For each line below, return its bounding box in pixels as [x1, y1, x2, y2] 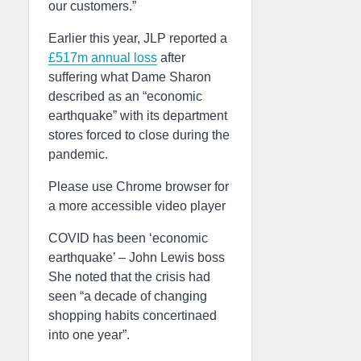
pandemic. [48, 147, 108, 162]
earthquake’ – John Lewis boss [48, 251, 225, 265]
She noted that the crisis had [48, 270, 210, 284]
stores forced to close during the [48, 128, 230, 143]
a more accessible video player [48, 199, 226, 214]
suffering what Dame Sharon [48, 70, 211, 85]
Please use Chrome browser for [48, 180, 229, 194]
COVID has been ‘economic [48, 231, 208, 246]
